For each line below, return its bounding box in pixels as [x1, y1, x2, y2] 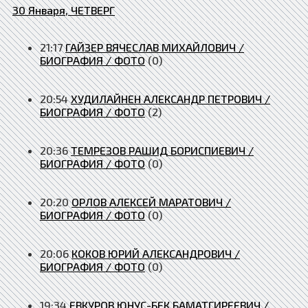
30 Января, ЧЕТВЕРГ [12, 3, 115, 16]
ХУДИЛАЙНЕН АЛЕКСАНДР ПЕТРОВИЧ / [71, 91, 270, 105]
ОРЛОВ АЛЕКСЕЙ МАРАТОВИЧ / [71, 195, 231, 208]
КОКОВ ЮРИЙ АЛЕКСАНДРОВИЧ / [71, 246, 240, 260]
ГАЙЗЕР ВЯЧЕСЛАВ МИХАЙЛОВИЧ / [65, 40, 244, 54]
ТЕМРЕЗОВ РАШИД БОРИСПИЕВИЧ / [71, 143, 254, 157]
